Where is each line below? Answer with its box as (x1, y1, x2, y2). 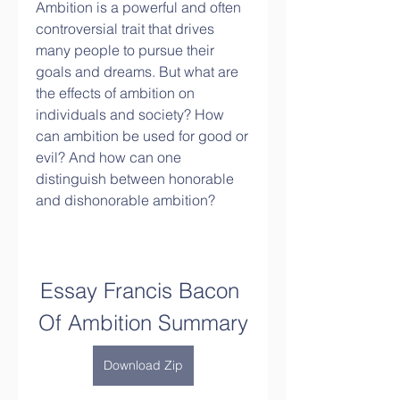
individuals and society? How (36, 105, 224, 123)
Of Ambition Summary (37, 310, 248, 336)
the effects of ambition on (36, 84, 195, 102)
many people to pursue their (36, 41, 214, 59)
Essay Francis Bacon (40, 278, 239, 304)
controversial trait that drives (36, 20, 214, 37)
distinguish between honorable (36, 170, 234, 187)
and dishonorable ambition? (36, 191, 215, 209)
